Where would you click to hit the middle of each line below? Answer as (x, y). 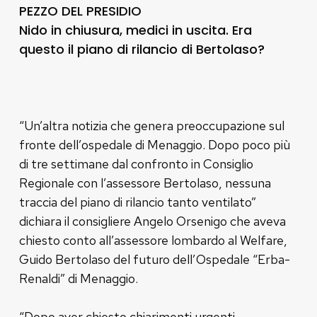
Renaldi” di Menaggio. (78, 278)
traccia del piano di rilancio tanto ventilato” (137, 202)
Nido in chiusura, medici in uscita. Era (135, 30)
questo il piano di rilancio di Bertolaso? (142, 49)
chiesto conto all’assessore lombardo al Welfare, (153, 240)
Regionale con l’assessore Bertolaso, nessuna (145, 183)
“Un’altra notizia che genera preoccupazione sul (151, 125)
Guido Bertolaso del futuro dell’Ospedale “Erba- (154, 259)
